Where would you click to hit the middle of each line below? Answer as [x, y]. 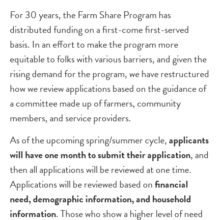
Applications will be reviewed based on [82, 184]
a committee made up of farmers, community [95, 103]
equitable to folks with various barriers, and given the [108, 59]
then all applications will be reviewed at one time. [101, 169]
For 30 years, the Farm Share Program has [90, 15]
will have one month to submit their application [100, 155]
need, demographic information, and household [100, 199]
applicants [189, 140]
